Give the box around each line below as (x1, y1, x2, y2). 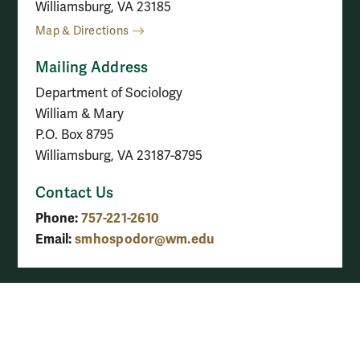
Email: (35, 230, 72, 247)
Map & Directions (35, 23, 129, 38)
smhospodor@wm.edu (75, 230, 215, 247)
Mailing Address (35, 58, 149, 76)
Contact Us (35, 183, 114, 202)
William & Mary (35, 105, 124, 122)
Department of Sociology (35, 84, 182, 101)
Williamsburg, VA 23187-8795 (35, 147, 202, 164)
